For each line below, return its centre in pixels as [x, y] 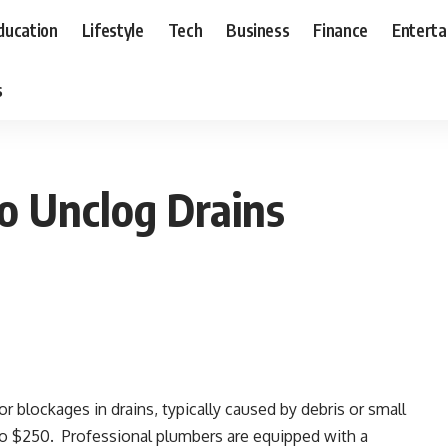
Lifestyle [112, 29]
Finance [341, 29]
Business [258, 29]
